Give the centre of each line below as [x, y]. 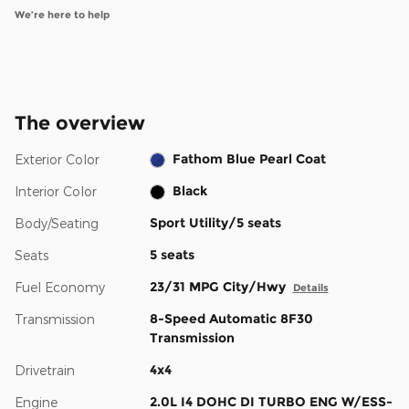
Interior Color [56, 192]
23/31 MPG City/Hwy [217, 287]
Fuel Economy [60, 288]
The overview [80, 123]
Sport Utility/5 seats [215, 223]
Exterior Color [57, 160]
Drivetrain [45, 371]
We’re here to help [62, 15]
